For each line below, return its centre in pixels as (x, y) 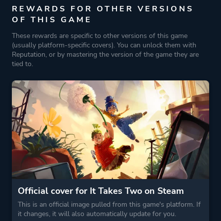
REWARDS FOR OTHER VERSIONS (103, 9)
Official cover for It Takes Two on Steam (101, 191)
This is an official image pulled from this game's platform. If (109, 204)
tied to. (22, 64)
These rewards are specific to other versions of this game (100, 36)
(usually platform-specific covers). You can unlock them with (104, 45)
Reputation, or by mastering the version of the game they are (105, 55)
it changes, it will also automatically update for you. (97, 214)
